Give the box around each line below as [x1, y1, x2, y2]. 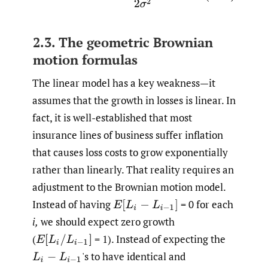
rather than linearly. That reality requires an [32, 162, 234, 176]
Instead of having [32, 197, 113, 211]
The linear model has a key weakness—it [32, 75, 215, 90]
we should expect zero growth [38, 214, 175, 229]
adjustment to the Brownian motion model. [32, 179, 226, 194]
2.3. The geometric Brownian [32, 33, 213, 51]
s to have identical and [84, 249, 185, 263]
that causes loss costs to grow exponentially [32, 145, 228, 159]
